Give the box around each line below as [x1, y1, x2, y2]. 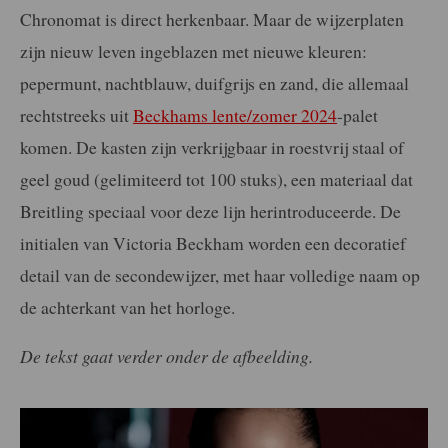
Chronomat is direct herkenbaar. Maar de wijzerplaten [20, 6, 404, 31]
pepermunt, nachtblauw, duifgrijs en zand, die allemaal [20, 70, 409, 95]
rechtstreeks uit [20, 102, 133, 127]
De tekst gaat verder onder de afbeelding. [20, 344, 313, 369]
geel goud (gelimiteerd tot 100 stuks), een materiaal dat [20, 166, 413, 191]
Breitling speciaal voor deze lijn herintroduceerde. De [20, 198, 401, 223]
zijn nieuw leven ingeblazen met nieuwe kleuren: [20, 38, 367, 63]
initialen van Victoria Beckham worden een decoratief [20, 230, 406, 255]
